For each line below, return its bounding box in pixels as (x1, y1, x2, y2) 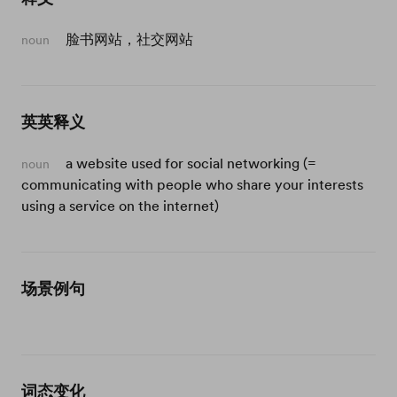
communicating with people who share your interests (21, 175, 363, 194)
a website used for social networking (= (66, 153, 316, 173)
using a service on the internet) (21, 196, 219, 215)
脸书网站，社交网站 (66, 29, 193, 49)
